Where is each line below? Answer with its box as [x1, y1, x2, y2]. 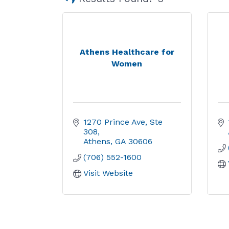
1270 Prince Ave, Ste [83, 117, 163, 127]
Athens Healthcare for [79, 47, 174, 57]
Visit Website [83, 168, 133, 178]
